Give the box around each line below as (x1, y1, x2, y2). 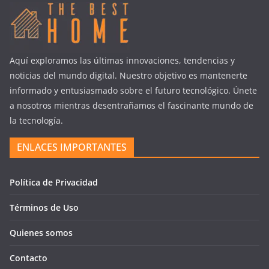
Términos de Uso (10, 202, 79, 214)
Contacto (10, 252, 47, 264)
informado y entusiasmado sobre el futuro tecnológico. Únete (10, 85, 257, 97)
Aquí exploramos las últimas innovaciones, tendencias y (10, 55, 235, 67)
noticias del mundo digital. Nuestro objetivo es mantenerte (10, 70, 247, 82)
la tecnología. (10, 115, 63, 127)
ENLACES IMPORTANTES (17, 141, 127, 154)
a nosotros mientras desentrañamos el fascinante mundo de (10, 100, 253, 112)
